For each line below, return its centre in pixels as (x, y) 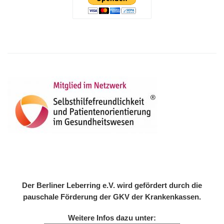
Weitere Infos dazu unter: (112, 218)
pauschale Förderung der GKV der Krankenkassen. (112, 197)
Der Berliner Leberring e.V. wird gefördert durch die (112, 185)
